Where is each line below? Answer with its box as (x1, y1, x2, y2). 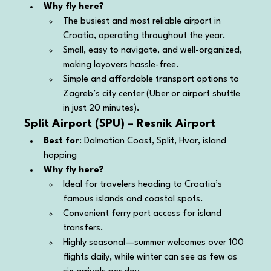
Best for (44, 136, 80, 146)
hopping (44, 151, 77, 160)
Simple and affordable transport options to (63, 74, 242, 84)
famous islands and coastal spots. (63, 194, 204, 204)
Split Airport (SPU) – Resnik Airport (24, 118, 216, 129)
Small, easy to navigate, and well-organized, (63, 45, 245, 55)
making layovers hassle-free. (63, 60, 180, 70)
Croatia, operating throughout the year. (63, 31, 226, 41)
